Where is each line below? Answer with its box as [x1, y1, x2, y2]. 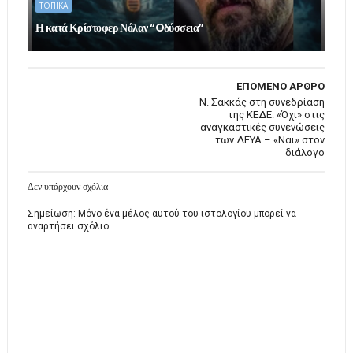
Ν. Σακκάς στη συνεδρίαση [199, 96, 325, 109]
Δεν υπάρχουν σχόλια [27, 180, 108, 194]
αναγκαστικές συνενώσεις [200, 121, 325, 134]
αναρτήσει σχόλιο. [27, 221, 111, 232]
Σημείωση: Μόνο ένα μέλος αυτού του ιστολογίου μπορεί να [27, 208, 296, 220]
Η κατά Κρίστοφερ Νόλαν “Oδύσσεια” [35, 20, 204, 36]
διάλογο [285, 147, 325, 159]
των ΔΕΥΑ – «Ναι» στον [215, 134, 325, 147]
